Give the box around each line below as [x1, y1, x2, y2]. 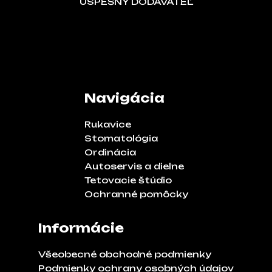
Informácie [38, 220, 124, 236]
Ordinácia [84, 146, 136, 157]
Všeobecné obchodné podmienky [38, 248, 211, 259]
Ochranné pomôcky [84, 188, 188, 199]
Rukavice [84, 118, 131, 129]
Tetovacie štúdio [84, 174, 172, 185]
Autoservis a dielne [84, 160, 184, 171]
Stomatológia [84, 132, 158, 143]
